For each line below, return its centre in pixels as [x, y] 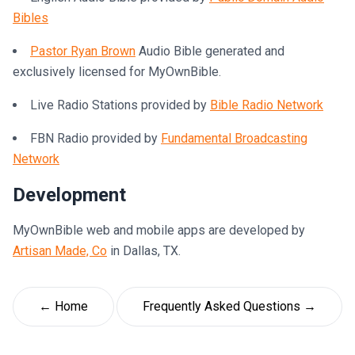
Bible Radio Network [267, 105]
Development [69, 195]
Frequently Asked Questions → [229, 306]
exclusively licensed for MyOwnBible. [117, 72]
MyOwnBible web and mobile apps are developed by [159, 230]
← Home [63, 306]
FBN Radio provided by [95, 138]
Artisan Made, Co [60, 251]
